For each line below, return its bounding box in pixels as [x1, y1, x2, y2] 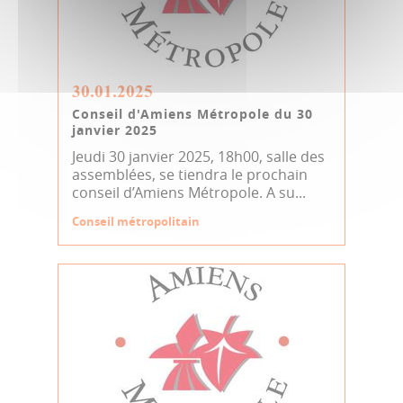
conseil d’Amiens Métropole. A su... [72, 183, 306, 202]
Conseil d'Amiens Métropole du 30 [72, 105, 313, 122]
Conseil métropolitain [72, 213, 200, 229]
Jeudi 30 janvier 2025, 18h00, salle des [72, 147, 325, 166]
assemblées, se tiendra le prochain [72, 165, 308, 184]
